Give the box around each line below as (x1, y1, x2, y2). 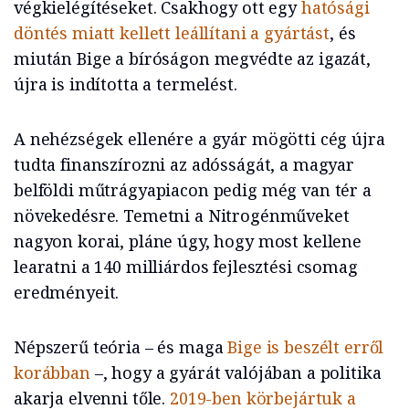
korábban (14, 362, 90, 384)
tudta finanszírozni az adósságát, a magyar (14, 153, 354, 176)
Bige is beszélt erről (227, 336, 384, 359)
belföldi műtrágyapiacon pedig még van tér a (14, 179, 372, 202)
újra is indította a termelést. (14, 73, 237, 96)
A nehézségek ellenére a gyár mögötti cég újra (14, 128, 385, 151)
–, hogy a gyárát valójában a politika (89, 362, 382, 384)
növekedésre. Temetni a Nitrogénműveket (14, 204, 350, 227)
